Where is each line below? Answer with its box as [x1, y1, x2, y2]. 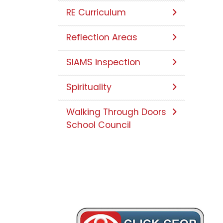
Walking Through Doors [66, 106, 166, 118]
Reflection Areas [66, 31, 137, 44]
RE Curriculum [66, 6, 126, 19]
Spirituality [66, 81, 111, 94]
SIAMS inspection [66, 56, 140, 69]
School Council [66, 119, 131, 131]
